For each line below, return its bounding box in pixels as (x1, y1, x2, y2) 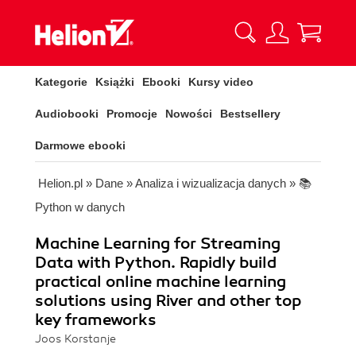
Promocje (106, 107, 157, 120)
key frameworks (35, 310, 157, 330)
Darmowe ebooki (35, 139, 126, 152)
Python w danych (35, 200, 125, 214)
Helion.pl (38, 176, 83, 190)
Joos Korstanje (35, 332, 116, 346)
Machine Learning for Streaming (35, 234, 281, 253)
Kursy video (188, 75, 253, 88)
